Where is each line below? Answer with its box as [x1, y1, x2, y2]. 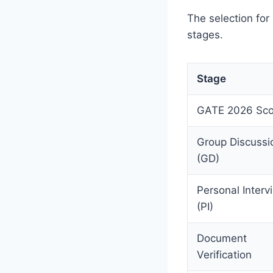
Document [197, 232, 247, 244]
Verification [197, 248, 252, 261]
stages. [187, 28, 223, 41]
